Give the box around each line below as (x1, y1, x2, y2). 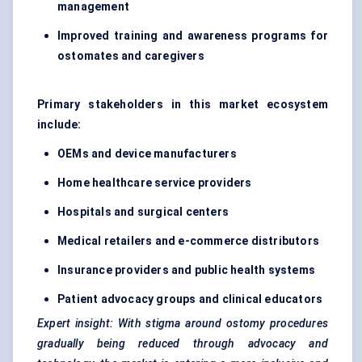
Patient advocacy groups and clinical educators (57, 293, 323, 306)
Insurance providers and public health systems (57, 263, 315, 277)
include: (37, 118, 82, 132)
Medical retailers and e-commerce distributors (57, 234, 319, 248)
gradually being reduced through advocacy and (37, 337, 328, 351)
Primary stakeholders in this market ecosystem (37, 98, 328, 112)
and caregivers (121, 49, 204, 63)
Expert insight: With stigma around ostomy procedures (37, 317, 328, 330)
